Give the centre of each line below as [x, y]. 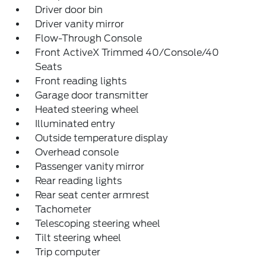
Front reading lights [81, 81]
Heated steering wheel [87, 110]
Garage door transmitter [92, 95]
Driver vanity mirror [80, 24]
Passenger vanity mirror [90, 167]
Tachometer [64, 209]
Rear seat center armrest [93, 195]
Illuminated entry [75, 124]
